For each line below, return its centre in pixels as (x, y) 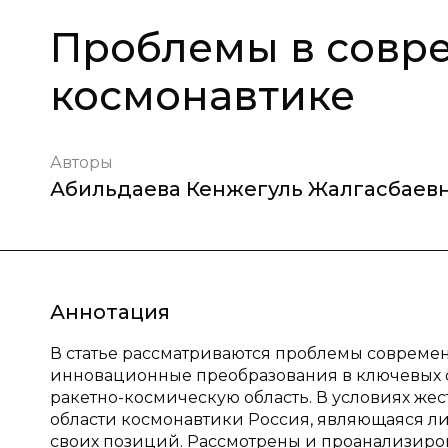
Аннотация (110, 312)
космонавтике (202, 95)
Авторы (81, 162)
